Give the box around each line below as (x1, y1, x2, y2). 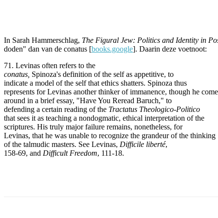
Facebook (24, 3, 49, 11)
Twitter (81, 3, 100, 11)
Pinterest (131, 3, 155, 11)
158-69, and (4, 148, 43, 157)
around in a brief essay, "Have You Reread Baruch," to (4, 96, 172, 105)
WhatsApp (187, 3, 213, 11)
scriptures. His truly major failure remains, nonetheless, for (4, 122, 182, 131)
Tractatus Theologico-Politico (109, 105, 200, 113)
